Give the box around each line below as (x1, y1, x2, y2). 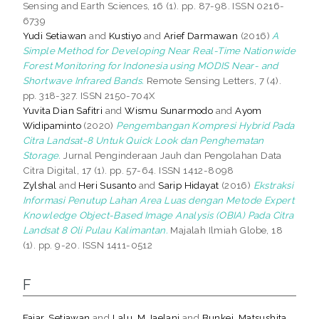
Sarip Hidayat (158, 179, 219, 191)
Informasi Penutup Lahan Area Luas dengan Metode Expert (22, 194, 295, 206)
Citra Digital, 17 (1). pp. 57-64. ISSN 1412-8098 (22, 164, 234, 176)
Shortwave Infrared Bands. (22, 74, 145, 86)
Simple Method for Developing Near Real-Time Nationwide (22, 44, 296, 56)
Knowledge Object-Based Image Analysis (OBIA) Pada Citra (22, 209, 294, 221)
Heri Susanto (78, 179, 137, 191)
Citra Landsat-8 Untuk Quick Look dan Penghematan (22, 134, 264, 146)
